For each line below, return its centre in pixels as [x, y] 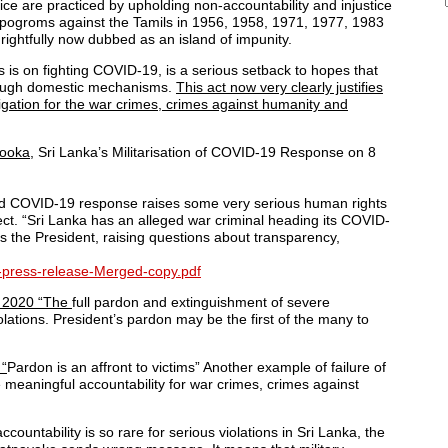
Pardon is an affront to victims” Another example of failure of [196, 366]
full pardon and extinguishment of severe [201, 301]
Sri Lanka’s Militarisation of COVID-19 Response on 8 [205, 151]
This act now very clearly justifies [279, 86]
